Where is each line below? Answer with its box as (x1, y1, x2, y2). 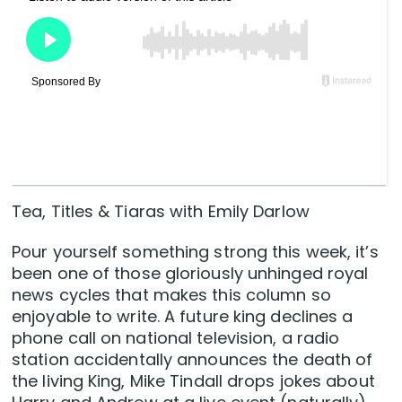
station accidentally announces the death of (12, 348, 373, 371)
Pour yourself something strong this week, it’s (12, 240, 379, 264)
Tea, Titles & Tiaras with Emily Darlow (12, 200, 310, 223)
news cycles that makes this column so (12, 284, 331, 307)
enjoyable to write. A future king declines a (12, 305, 354, 328)
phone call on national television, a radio (12, 327, 340, 350)
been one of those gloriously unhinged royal (12, 262, 369, 285)
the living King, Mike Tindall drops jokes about (12, 370, 375, 393)
